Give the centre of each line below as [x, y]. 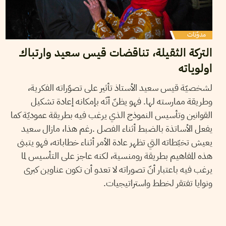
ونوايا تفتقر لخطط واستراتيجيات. [158, 183]
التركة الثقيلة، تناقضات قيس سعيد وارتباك [116, 52]
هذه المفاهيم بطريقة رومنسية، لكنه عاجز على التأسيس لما [117, 155]
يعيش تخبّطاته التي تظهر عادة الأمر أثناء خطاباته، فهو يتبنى [115, 142]
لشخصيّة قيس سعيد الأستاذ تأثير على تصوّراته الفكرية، [120, 87]
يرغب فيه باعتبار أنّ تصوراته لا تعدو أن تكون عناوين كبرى [118, 169]
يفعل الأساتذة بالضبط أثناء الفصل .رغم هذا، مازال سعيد [117, 128]
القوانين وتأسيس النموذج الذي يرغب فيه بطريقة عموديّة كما [111, 115]
